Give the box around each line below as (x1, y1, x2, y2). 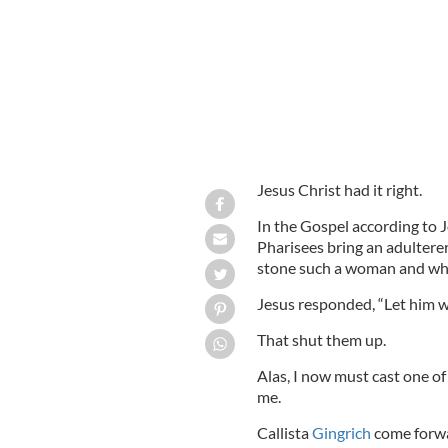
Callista (256, 422, 312, 442)
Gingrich (311, 422, 371, 442)
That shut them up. (256, 329, 386, 349)
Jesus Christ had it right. (256, 179, 422, 199)
